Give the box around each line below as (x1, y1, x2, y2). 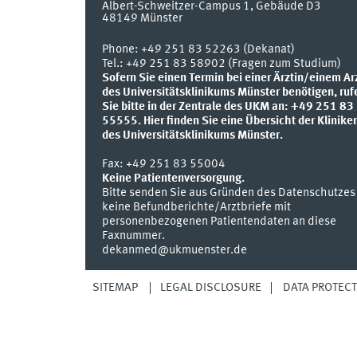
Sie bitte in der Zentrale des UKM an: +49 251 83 (101, 100, 354, 113)
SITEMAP (92, 280, 138, 294)
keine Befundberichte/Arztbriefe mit (101, 200, 291, 214)
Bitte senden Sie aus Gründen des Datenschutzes (101, 186, 355, 199)
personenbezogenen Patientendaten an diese (101, 214, 336, 228)
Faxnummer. (101, 229, 165, 242)
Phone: (101, 42, 141, 56)
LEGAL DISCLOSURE (160, 280, 262, 294)
